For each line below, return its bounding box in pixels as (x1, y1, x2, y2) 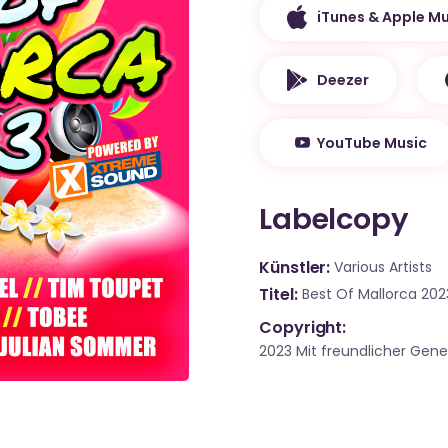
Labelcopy (259, 199, 409, 239)
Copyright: (259, 316, 347, 339)
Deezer (317, 69, 369, 90)
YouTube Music (317, 132, 427, 153)
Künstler (259, 256, 327, 279)
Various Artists (334, 257, 433, 277)
